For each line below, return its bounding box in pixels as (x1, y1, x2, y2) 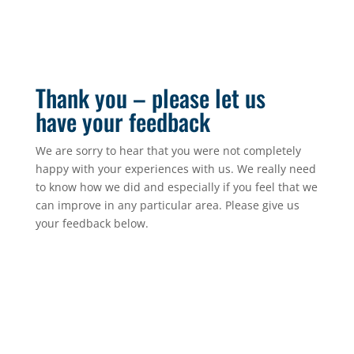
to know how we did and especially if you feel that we (35, 179, 318, 194)
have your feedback (35, 104, 210, 139)
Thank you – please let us (35, 80, 265, 115)
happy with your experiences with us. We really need (35, 161, 316, 176)
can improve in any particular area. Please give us (35, 198, 299, 213)
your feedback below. (35, 216, 149, 231)
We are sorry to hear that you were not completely (35, 143, 301, 158)
